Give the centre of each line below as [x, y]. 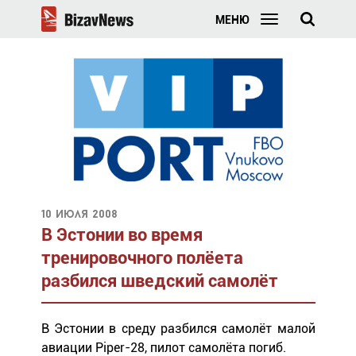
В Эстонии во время [122, 234]
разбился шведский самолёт [159, 281]
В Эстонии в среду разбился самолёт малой [178, 328]
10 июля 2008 [79, 215]
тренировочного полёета [142, 257]
